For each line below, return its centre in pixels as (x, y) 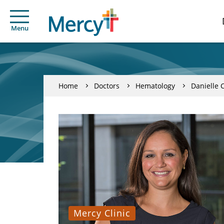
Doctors (107, 85)
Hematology (155, 85)
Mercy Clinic (102, 213)
